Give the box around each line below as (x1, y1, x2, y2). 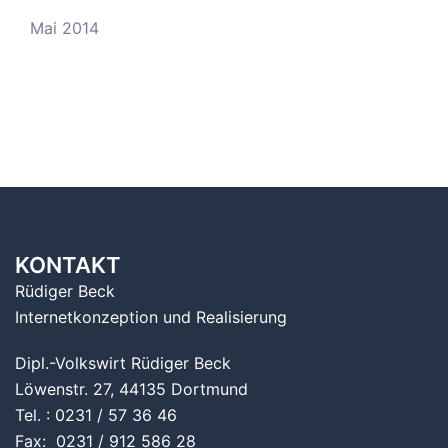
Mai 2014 (30, 18, 99, 39)
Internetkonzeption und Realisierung (15, 307, 287, 328)
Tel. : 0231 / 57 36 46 (15, 405, 177, 426)
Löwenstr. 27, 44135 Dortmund (15, 379, 248, 400)
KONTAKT (15, 252, 121, 279)
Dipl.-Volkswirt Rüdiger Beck (15, 353, 231, 374)
